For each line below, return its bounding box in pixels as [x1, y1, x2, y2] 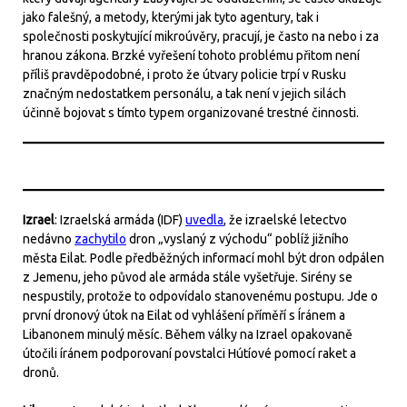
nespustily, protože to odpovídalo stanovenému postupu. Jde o [23, 289, 378, 303]
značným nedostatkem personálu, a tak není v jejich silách [23, 86, 346, 101]
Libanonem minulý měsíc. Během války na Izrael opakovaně [23, 327, 352, 342]
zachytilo [74, 232, 126, 246]
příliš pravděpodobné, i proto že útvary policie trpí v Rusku [23, 67, 346, 82]
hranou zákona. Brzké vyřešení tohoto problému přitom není [23, 48, 360, 63]
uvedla [185, 213, 223, 227]
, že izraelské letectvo [223, 213, 347, 227]
